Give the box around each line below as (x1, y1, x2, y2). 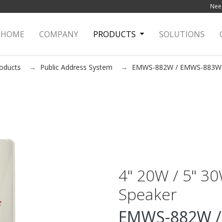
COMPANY (39, 29, 78, 40)
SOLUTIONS (159, 29, 205, 40)
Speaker (118, 183, 177, 205)
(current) (24, 29, 57, 40)
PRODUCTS (93, 29, 138, 40)
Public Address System (40, 62, 112, 72)
